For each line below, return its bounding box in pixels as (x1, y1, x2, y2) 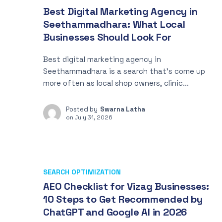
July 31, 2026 (75, 113, 112, 121)
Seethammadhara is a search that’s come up (43, 66, 205, 76)
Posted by (66, 105, 98, 113)
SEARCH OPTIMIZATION (43, 167, 121, 176)
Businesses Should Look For (43, 31, 171, 44)
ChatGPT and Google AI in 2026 (43, 206, 187, 219)
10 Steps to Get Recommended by (43, 193, 203, 206)
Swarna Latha (100, 105, 145, 113)
